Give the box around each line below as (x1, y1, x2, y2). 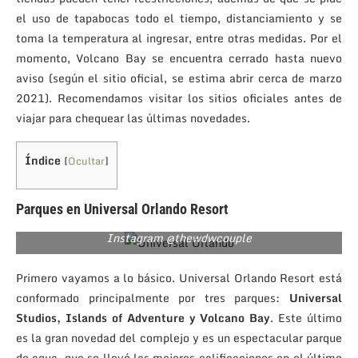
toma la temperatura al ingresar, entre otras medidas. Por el (16, 28, 342, 47)
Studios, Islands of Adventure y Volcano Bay (16, 308, 271, 327)
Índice (25, 150, 61, 169)
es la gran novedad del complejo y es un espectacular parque (16, 328, 342, 347)
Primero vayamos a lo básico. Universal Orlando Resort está (16, 268, 342, 287)
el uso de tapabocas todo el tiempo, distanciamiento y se (16, 8, 342, 27)
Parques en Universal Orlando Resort (16, 200, 229, 217)
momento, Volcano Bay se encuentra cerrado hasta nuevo (16, 48, 342, 67)
